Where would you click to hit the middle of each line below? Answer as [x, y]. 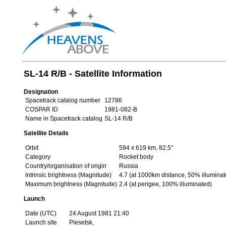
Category [38, 157]
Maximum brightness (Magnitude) [71, 184]
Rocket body [136, 157]
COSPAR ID [41, 109]
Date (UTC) [41, 213]
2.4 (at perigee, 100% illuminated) [165, 184]
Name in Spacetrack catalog [64, 119]
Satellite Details [46, 133]
